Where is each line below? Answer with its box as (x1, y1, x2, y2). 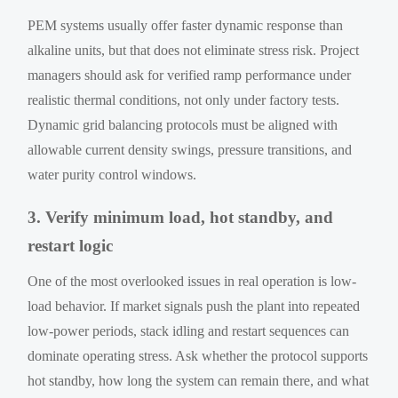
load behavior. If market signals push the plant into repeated (28, 298, 361, 314)
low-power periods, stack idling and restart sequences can (28, 322, 350, 338)
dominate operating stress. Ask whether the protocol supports (28, 347, 369, 363)
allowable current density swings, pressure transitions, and (28, 141, 353, 157)
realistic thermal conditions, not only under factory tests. (28, 92, 340, 107)
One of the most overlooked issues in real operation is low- (28, 273, 357, 289)
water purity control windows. (28, 166, 197, 182)
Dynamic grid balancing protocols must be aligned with (28, 116, 338, 132)
